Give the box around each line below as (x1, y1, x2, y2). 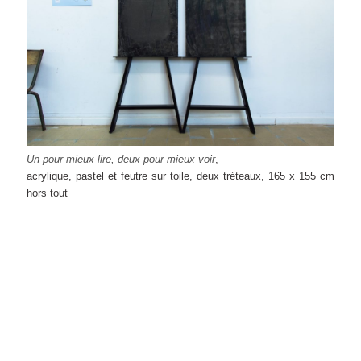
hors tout (27, 186, 68, 199)
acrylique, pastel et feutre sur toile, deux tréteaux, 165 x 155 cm (27, 169, 334, 182)
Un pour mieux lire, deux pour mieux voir (27, 152, 216, 165)
